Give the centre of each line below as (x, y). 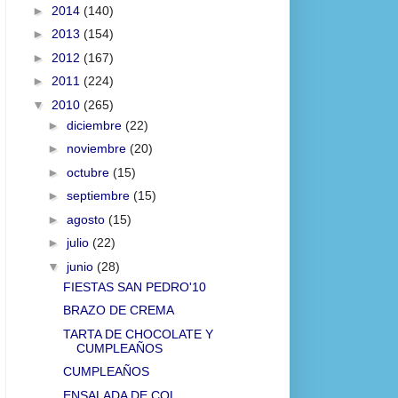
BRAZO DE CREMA (118, 310)
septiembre (99, 196)
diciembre (96, 125)
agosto (87, 219)
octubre (89, 172)
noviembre (98, 149)
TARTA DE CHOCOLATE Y (138, 334)
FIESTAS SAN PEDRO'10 (134, 287)
